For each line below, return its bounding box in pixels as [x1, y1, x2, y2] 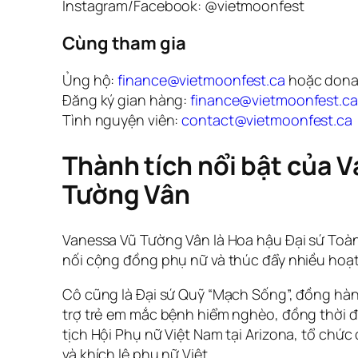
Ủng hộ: [62, 70, 118, 89]
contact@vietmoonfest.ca [181, 109, 352, 129]
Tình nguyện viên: [62, 109, 182, 129]
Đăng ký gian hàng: [62, 89, 191, 109]
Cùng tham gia [62, 30, 186, 55]
